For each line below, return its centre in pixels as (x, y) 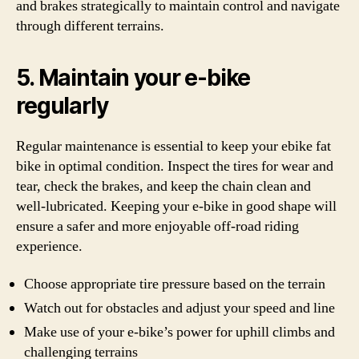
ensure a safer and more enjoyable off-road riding (157, 226)
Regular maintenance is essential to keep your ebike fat (173, 146)
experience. (49, 246)
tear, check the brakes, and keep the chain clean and (163, 186)
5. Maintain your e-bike (133, 77)
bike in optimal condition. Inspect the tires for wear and (175, 166)
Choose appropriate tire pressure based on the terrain (175, 284)
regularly (62, 105)
